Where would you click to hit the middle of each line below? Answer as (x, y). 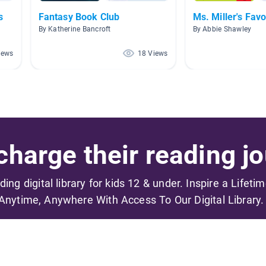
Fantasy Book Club (79, 17)
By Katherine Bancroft (75, 29)
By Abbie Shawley (222, 29)
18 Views (153, 53)
